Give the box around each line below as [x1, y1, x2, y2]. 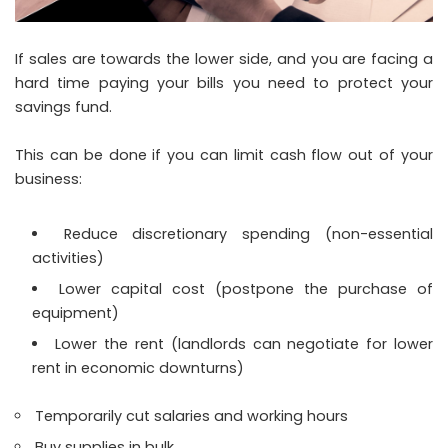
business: [15, 169, 82, 190]
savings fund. [15, 97, 116, 118]
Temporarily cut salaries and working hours [35, 406, 349, 427]
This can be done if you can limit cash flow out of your [15, 145, 433, 166]
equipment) [32, 303, 120, 324]
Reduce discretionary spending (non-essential [63, 224, 434, 245]
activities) [32, 248, 105, 269]
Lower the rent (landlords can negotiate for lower [55, 334, 434, 355]
